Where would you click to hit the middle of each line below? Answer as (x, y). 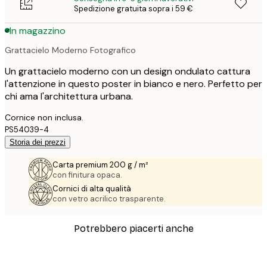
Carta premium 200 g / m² (100, 164)
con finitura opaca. (87, 175)
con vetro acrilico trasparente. (109, 198)
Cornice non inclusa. (44, 117)
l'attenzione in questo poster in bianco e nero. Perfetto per (133, 83)
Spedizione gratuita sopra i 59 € (133, 9)
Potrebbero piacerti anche (133, 229)
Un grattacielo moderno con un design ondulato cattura (128, 71)
